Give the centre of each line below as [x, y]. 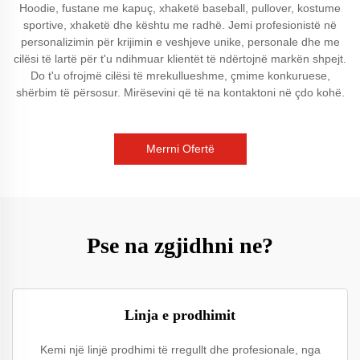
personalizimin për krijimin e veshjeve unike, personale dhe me [180, 42]
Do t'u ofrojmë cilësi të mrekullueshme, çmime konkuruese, [180, 76]
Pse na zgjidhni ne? [180, 245]
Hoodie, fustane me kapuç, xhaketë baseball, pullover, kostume [180, 8]
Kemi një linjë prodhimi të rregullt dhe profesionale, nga [180, 350]
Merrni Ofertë [180, 149]
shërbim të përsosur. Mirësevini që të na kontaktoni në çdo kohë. [180, 92]
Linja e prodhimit [180, 315]
